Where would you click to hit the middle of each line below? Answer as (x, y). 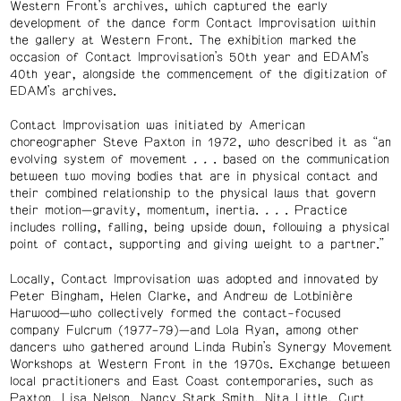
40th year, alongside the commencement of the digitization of (198, 74)
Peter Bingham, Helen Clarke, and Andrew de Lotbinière (181, 296)
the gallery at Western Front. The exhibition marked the (183, 40)
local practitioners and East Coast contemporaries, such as (191, 381)
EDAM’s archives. (63, 91)
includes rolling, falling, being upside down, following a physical (199, 228)
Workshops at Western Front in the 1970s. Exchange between (200, 364)
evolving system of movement (101, 160)
